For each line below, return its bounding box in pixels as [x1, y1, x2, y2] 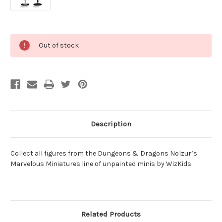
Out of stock [39, 41, 79, 50]
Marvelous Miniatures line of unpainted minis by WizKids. [10, 160, 192, 168]
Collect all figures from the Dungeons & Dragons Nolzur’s [10, 149, 197, 158]
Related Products [81, 210, 141, 219]
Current [10, 34, 35, 43]
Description [91, 119, 131, 129]
